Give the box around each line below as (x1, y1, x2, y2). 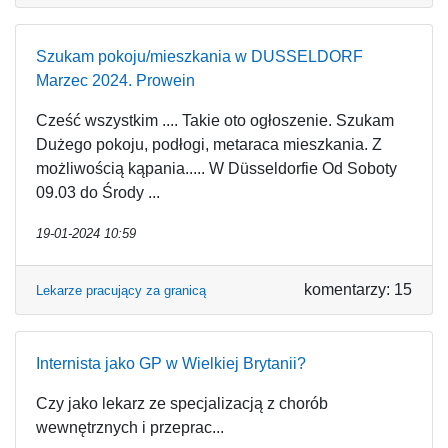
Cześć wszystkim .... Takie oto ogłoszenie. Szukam (36, 112, 394, 129)
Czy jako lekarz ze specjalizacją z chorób (36, 395, 328, 412)
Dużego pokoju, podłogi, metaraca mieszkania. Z (36, 136, 382, 153)
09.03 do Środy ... (36, 184, 160, 201)
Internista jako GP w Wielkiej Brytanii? (36, 355, 306, 372)
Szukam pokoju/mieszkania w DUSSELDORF (36, 48, 363, 65)
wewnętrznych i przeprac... (36, 419, 224, 436)
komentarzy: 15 (304, 281, 412, 298)
